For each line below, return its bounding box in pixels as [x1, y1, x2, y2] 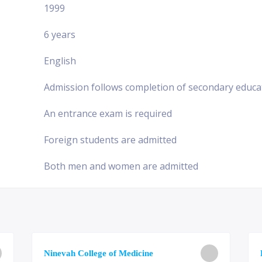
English [44, 54, 76, 67]
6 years [44, 27, 75, 41]
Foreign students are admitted [44, 133, 177, 146]
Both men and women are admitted [44, 159, 198, 173]
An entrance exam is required [44, 106, 172, 120]
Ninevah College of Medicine [44, 248, 153, 258]
